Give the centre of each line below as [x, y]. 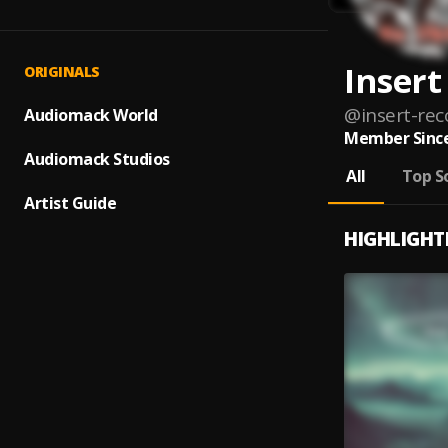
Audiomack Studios [97, 159]
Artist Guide [70, 203]
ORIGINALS [62, 71]
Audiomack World [91, 115]
